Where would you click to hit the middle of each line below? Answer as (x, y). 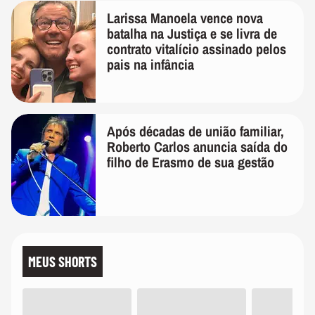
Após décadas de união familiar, (195, 131)
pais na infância (150, 64)
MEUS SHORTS (63, 262)
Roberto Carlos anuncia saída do (197, 147)
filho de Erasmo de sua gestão (191, 162)
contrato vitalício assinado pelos (197, 49)
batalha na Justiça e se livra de (192, 33)
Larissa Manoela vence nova (185, 18)
